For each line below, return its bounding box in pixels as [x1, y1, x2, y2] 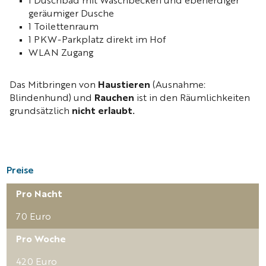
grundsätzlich [9, 107, 69, 116]
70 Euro [16, 213, 52, 222]
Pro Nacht [16, 190, 63, 199]
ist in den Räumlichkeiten [134, 94, 250, 103]
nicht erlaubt [72, 107, 132, 116]
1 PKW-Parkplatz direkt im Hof [28, 36, 166, 45]
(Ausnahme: [150, 81, 205, 90]
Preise [7, 166, 34, 176]
